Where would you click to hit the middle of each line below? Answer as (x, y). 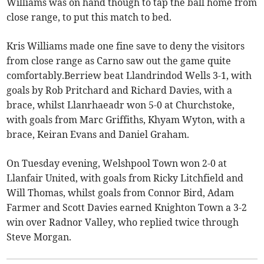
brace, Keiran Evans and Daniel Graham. (98, 135)
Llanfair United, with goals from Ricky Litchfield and (125, 178)
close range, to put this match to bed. (89, 17)
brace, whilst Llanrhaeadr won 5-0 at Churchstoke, (121, 105)
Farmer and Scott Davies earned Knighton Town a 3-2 (127, 208)
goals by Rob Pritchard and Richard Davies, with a (120, 90)
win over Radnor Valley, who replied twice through (123, 222)
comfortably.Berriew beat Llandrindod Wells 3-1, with (129, 76)
